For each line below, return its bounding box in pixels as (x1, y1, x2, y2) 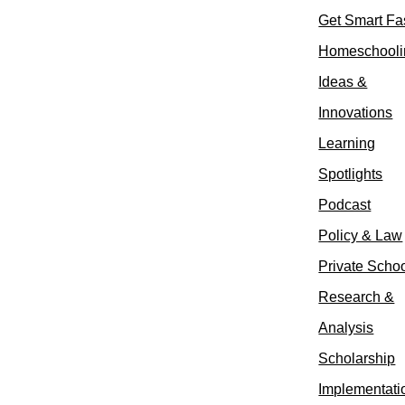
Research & (318, 289, 395, 306)
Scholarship (318, 351, 396, 367)
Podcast (318, 197, 372, 213)
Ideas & (318, 74, 368, 90)
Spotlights (318, 166, 383, 183)
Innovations (318, 105, 393, 121)
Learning (318, 136, 376, 152)
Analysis (318, 320, 374, 336)
